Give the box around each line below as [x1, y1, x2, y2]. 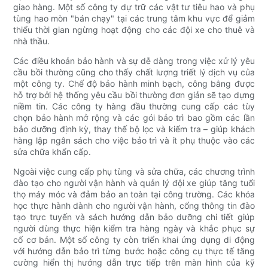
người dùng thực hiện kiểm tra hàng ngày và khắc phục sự [13, 223, 255, 234]
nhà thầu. [13, 36, 50, 47]
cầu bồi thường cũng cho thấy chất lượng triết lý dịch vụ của [13, 67, 255, 78]
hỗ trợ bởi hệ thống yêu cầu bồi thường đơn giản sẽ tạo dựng [13, 90, 255, 100]
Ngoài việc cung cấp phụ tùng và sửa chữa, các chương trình [13, 166, 255, 177]
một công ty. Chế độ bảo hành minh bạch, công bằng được [13, 78, 255, 89]
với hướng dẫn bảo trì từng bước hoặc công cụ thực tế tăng [13, 246, 255, 257]
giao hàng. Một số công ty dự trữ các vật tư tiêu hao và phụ [13, 2, 255, 13]
